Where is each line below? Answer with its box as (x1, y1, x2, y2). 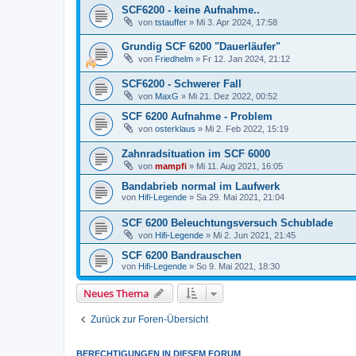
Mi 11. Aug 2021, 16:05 (196, 161, 283, 171)
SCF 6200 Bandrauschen (122, 250, 242, 262)
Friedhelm (155, 54, 193, 64)
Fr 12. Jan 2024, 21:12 (203, 54, 290, 64)
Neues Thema (83, 286, 149, 301)
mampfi (155, 161, 187, 171)
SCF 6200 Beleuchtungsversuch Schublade (122, 217, 333, 230)
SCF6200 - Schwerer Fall (122, 77, 242, 90)
